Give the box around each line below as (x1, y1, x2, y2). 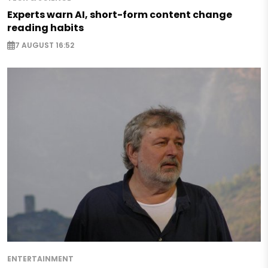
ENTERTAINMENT (7, 254, 74, 264)
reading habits (7, 20, 84, 35)
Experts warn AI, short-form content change (7, 7, 232, 22)
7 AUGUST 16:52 (15, 39, 74, 50)
